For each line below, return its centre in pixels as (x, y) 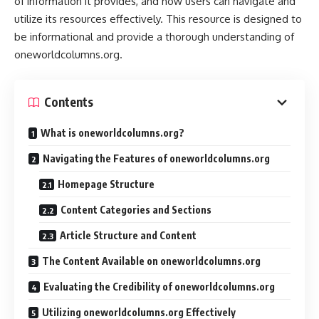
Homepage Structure (106, 184)
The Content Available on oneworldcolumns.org (151, 261)
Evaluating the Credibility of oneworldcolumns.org (159, 286)
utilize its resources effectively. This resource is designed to (158, 19)
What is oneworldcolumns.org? (113, 132)
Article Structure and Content (128, 235)
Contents (69, 102)
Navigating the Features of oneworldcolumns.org (156, 158)
